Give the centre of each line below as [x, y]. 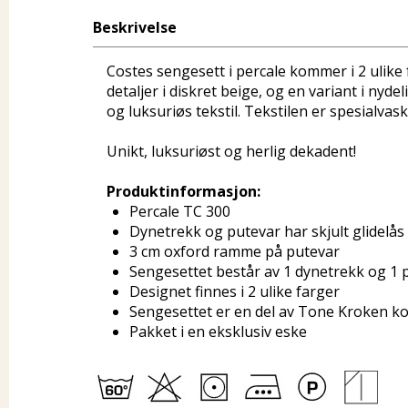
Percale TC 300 [180, 211]
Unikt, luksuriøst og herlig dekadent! [231, 151]
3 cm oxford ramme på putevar [235, 251]
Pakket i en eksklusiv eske [218, 331]
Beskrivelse [135, 27]
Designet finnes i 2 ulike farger [235, 291]
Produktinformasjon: [184, 191]
